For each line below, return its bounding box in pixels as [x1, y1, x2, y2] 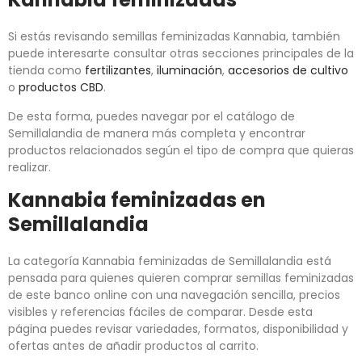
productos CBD [19, 79, 103, 96]
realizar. [8, 159, 51, 176]
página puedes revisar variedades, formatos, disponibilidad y [8, 321, 348, 338]
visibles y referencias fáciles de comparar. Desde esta [8, 304, 313, 321]
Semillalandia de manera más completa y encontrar [8, 125, 305, 142]
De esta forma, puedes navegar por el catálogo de [8, 108, 295, 125]
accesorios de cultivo [228, 62, 348, 79]
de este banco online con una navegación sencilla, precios [8, 287, 340, 304]
